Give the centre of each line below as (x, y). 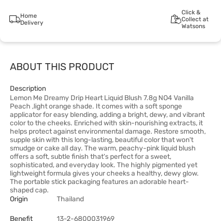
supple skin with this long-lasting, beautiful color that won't (102, 140)
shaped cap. (29, 190)
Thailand (70, 199)
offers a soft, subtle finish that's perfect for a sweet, (91, 157)
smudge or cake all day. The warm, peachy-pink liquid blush (103, 148)
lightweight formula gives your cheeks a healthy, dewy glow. (104, 173)
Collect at (195, 19)
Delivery (32, 23)
